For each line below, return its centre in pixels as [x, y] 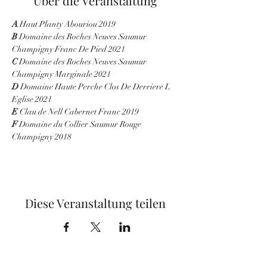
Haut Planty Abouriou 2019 [67, 24]
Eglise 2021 [32, 99]
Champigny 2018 [42, 137]
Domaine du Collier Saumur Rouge [80, 124]
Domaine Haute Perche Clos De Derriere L [95, 87]
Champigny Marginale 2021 [61, 74]
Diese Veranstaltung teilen [95, 203]
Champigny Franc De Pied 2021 [69, 49]
